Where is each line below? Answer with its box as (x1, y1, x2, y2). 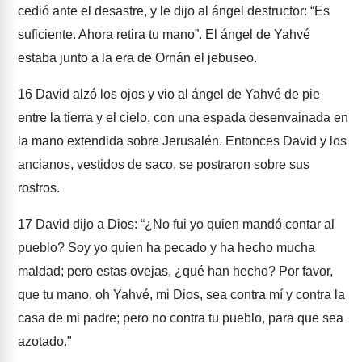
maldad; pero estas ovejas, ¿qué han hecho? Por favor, (18, 264, 333, 278)
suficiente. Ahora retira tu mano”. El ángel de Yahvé (18, 27, 310, 41)
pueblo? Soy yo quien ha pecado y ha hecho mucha (18, 241, 315, 255)
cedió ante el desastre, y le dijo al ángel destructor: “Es (18, 4, 330, 18)
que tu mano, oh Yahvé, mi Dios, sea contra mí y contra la (18, 288, 345, 301)
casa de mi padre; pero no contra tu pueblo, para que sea (18, 311, 343, 325)
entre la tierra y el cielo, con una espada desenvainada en (18, 111, 348, 124)
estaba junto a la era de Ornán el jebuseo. (18, 51, 257, 65)
